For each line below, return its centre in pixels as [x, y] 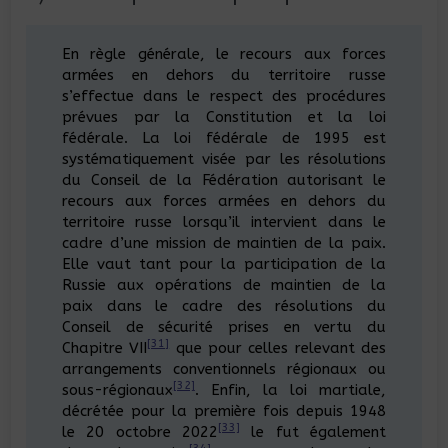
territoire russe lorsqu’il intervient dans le [224, 221]
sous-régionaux [117, 389]
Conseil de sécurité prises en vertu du [224, 326]
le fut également [313, 431]
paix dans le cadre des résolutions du [224, 305]
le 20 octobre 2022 [139, 431]
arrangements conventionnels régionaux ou [224, 368]
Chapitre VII [104, 347]
